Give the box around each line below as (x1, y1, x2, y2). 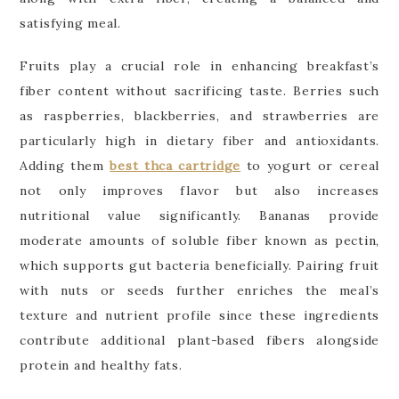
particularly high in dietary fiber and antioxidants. (19, 132, 380, 149)
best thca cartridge (110, 157, 241, 174)
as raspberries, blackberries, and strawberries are (19, 107, 380, 124)
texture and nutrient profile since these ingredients (19, 306, 380, 323)
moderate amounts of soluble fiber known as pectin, (19, 232, 380, 248)
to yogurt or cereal (240, 157, 380, 174)
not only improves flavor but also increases (19, 182, 380, 199)
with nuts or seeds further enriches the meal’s (19, 281, 380, 298)
